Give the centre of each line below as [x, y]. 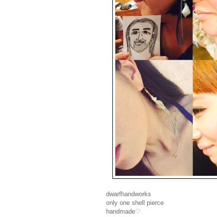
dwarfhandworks [129, 194]
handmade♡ [124, 212]
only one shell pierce [135, 203]
